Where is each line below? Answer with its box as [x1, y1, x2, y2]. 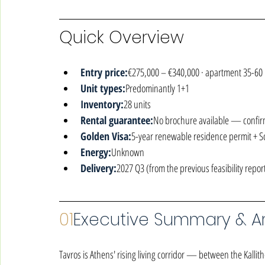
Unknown [111, 145, 144, 159]
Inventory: [80, 97, 124, 111]
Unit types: [80, 81, 125, 95]
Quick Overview [59, 26, 184, 49]
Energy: [80, 145, 111, 159]
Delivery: [80, 161, 117, 175]
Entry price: [80, 65, 128, 79]
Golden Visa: [80, 129, 131, 143]
